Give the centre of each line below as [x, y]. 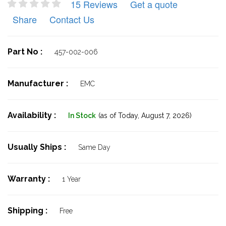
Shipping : [29, 211]
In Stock [82, 116]
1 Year [71, 179]
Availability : [33, 115]
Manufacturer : [39, 83]
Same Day [94, 147]
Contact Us [72, 19]
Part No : [26, 52]
